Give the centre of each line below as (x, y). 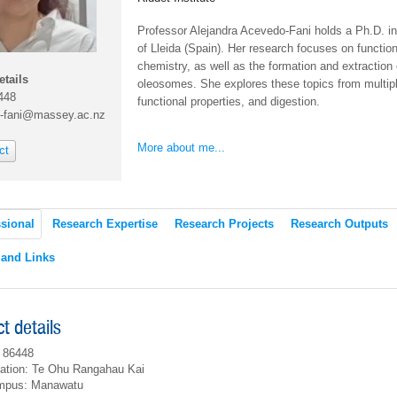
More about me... (181, 148)
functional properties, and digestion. (229, 102)
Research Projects (224, 224)
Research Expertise (105, 224)
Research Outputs (339, 224)
